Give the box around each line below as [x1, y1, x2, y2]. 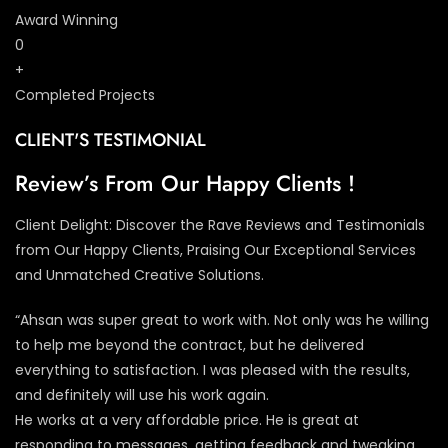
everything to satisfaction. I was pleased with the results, [15, 359, 410, 380]
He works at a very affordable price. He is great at [15, 409, 359, 430]
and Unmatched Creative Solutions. [15, 264, 264, 285]
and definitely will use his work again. [15, 384, 269, 405]
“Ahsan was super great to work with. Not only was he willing [15, 309, 429, 330]
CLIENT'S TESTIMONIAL [15, 126, 206, 153]
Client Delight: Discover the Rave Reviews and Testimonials [15, 214, 425, 235]
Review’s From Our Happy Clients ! [15, 166, 355, 199]
